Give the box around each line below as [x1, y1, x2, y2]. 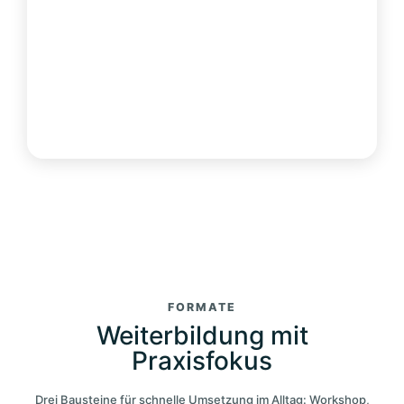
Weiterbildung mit [96, 320, 308, 352]
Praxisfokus [132, 345, 272, 377]
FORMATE [168, 300, 236, 315]
